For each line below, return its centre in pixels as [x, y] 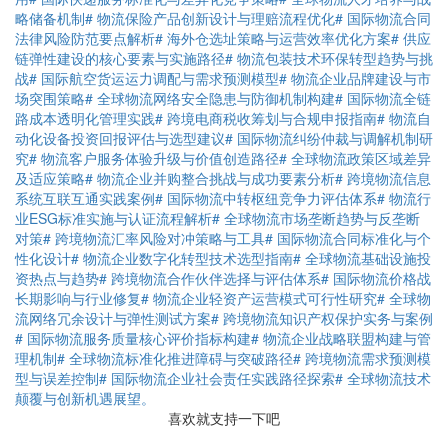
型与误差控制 [57, 377]
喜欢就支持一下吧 [224, 417]
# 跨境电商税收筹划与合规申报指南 [266, 117]
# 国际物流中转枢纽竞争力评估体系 [266, 197]
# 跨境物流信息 [383, 177]
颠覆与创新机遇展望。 [85, 397]
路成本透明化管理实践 [85, 117]
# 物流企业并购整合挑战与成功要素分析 [210, 177]
